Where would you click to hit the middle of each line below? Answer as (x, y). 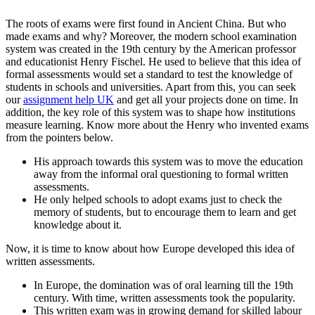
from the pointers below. (59, 137)
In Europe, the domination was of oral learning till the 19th (163, 285)
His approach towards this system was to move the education (168, 161)
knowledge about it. (78, 224)
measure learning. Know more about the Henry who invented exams (157, 124)
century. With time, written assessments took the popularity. (165, 297)
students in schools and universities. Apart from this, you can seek (151, 86)
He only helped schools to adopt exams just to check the (158, 199)
